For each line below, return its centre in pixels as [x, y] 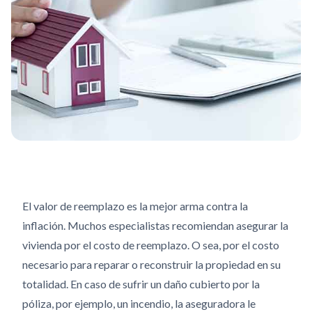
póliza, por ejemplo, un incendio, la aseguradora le [139, 303]
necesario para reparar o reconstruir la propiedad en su [151, 264]
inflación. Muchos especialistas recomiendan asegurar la [155, 225]
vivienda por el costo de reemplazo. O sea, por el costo [151, 245]
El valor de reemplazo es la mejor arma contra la [135, 206]
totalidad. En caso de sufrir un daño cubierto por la [141, 284]
